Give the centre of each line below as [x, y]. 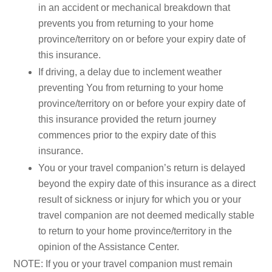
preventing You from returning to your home [131, 88]
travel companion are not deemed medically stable [146, 216]
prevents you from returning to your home [126, 24]
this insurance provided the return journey [127, 120]
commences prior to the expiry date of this [127, 135]
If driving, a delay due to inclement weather [130, 72]
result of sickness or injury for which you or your [140, 200]
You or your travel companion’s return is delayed [142, 168]
